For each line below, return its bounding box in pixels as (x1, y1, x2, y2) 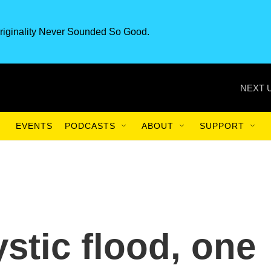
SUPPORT (200, 121, 244, 131)
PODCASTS (65, 121, 116, 131)
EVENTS (16, 121, 53, 131)
